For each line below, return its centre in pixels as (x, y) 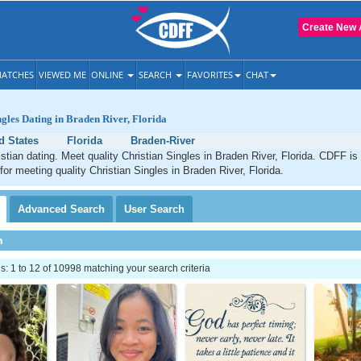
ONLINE (108, 75)
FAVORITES (210, 75)
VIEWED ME (62, 75)
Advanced (44, 209)
